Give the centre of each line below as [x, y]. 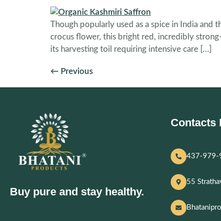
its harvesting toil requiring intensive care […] [131, 49]
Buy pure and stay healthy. [77, 191]
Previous [76, 72]
